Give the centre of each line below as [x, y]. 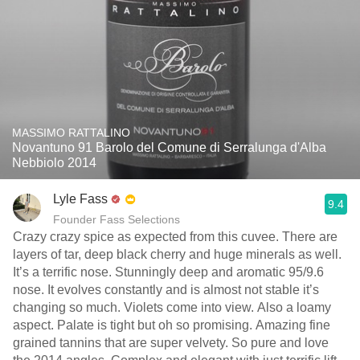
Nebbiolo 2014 [54, 163]
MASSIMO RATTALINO [71, 133]
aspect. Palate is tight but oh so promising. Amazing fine [172, 325]
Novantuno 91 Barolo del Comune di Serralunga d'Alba [169, 147]
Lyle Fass [80, 199]
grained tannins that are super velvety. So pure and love [171, 343]
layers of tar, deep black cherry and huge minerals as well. [177, 254]
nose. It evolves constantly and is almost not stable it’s [166, 290]
